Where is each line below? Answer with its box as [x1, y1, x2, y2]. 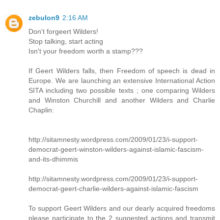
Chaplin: [28, 106, 54, 114]
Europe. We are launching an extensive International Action [28, 76, 215, 84]
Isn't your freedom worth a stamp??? [28, 47, 143, 55]
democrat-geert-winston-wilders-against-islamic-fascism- [28, 145, 204, 153]
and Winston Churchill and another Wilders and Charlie [28, 96, 215, 104]
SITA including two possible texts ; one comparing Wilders [28, 86, 215, 94]
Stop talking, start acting [28, 37, 103, 45]
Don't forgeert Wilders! [28, 27, 98, 35]
